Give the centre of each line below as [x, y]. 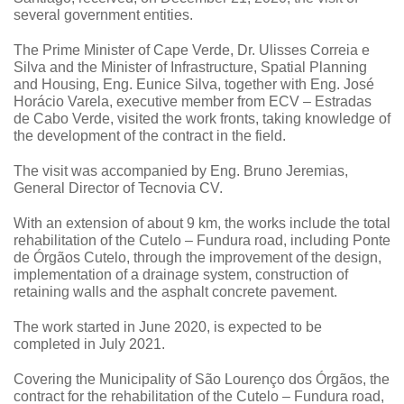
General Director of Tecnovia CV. [118, 188]
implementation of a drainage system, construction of [181, 275]
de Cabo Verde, [65, 119]
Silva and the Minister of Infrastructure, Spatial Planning [190, 67]
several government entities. [103, 15]
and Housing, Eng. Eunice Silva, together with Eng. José [194, 84]
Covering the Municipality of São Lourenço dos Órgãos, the [202, 379]
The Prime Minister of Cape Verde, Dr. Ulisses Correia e [192, 50]
